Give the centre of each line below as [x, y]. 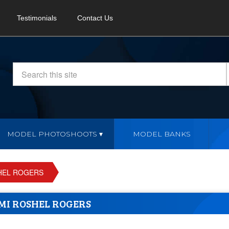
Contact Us [95, 18]
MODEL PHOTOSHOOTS [52, 134]
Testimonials [37, 18]
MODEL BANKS [162, 134]
